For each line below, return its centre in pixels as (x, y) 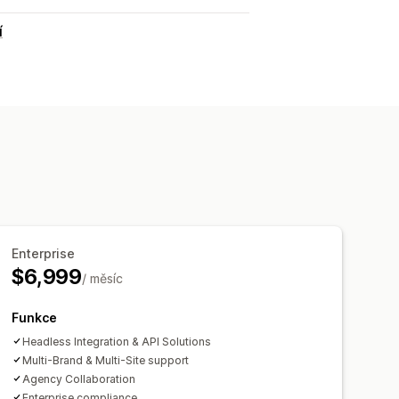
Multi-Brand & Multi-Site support (106, 360)
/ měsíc (102, 278)
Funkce (35, 317)
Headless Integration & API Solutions (117, 341)
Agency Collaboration (79, 379)
